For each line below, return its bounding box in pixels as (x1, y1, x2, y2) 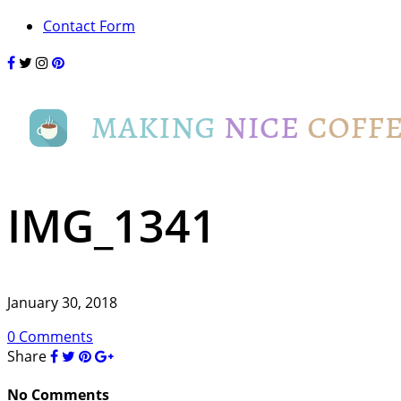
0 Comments (7, 327, 93, 346)
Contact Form (43, 16, 135, 36)
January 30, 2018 (7, 293, 117, 312)
